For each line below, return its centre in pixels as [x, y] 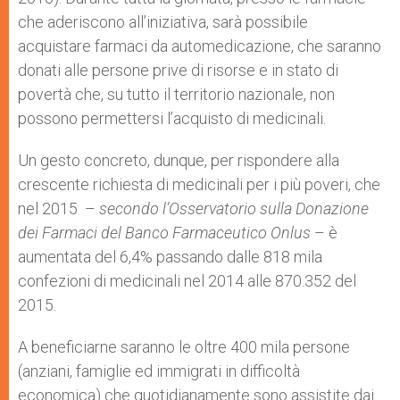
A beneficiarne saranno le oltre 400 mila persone [184, 347]
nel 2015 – [58, 208]
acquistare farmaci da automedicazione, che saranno [200, 46]
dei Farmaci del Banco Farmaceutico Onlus [166, 233]
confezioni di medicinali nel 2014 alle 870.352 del [187, 281]
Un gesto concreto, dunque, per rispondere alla [179, 160]
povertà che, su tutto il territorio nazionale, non [176, 94]
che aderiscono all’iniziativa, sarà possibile [163, 22]
